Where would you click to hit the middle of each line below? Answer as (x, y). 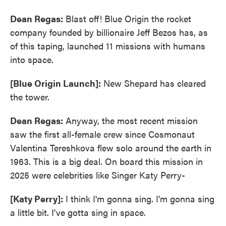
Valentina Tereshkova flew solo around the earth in (111, 147)
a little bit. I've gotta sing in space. (78, 212)
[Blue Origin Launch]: (55, 83)
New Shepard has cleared (153, 83)
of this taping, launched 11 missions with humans (108, 45)
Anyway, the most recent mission (130, 120)
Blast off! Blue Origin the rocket (127, 18)
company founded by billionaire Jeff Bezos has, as (109, 32)
